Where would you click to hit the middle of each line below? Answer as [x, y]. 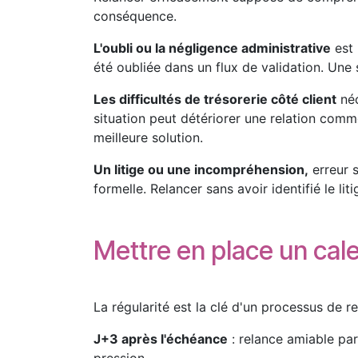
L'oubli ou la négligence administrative [212, 48]
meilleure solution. [148, 137]
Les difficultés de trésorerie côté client [215, 99]
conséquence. [135, 16]
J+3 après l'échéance [161, 339]
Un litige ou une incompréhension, [201, 169]
